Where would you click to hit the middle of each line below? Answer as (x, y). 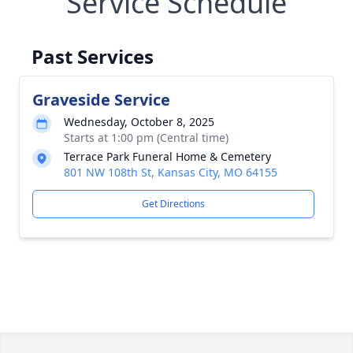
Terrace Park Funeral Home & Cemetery (167, 156)
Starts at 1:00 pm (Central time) (146, 137)
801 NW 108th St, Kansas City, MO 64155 (171, 172)
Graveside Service (101, 100)
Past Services (93, 56)
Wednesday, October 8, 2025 (139, 122)
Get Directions (173, 204)
